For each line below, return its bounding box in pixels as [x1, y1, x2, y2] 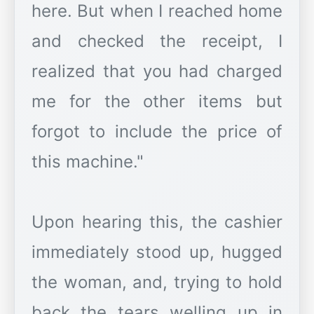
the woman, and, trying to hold [32, 272, 282, 293]
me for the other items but [32, 91, 282, 112]
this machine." [32, 151, 144, 172]
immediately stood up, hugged [32, 242, 282, 263]
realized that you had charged [32, 61, 282, 82]
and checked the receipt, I [32, 31, 282, 52]
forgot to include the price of [32, 121, 282, 142]
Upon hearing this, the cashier [32, 212, 282, 233]
